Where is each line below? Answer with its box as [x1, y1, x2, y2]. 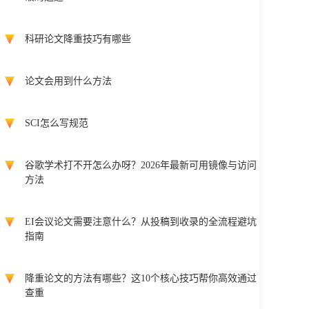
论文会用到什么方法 [25, 76, 112, 86]
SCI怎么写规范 [25, 118, 88, 128]
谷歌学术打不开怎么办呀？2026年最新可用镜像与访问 [25, 160, 257, 170]
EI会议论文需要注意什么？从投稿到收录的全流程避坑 [25, 217, 257, 227]
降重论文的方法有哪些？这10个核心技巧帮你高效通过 [25, 273, 257, 283]
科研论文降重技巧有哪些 [25, 34, 131, 44]
